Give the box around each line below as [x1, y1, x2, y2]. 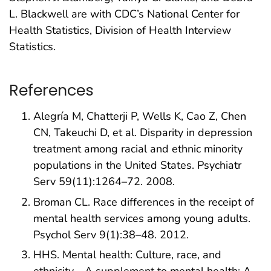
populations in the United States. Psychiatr [33, 157, 241, 172]
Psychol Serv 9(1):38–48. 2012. [33, 227, 189, 242]
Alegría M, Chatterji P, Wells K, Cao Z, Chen [33, 108, 246, 123]
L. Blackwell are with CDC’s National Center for [9, 6, 240, 21]
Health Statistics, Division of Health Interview [9, 22, 231, 38]
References [9, 79, 94, 102]
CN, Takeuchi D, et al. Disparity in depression [33, 125, 252, 140]
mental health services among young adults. [33, 211, 250, 226]
